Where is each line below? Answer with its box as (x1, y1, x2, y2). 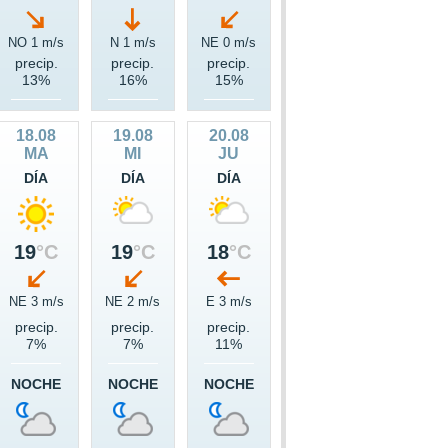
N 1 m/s (109, 35, 156, 51)
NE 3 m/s (8, 294, 64, 310)
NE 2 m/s (105, 294, 161, 310)
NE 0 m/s (201, 35, 257, 51)
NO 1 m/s (8, 35, 65, 51)
